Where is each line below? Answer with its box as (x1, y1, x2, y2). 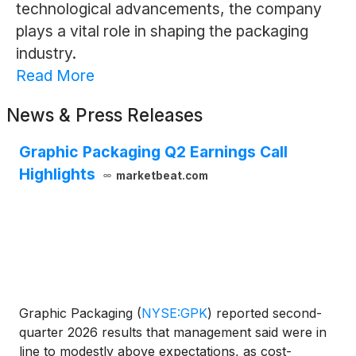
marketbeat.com (115, 169, 208, 183)
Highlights (19, 164, 95, 184)
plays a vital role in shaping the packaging (15, 21, 308, 41)
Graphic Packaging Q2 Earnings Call (19, 142, 288, 162)
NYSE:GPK (141, 305, 207, 322)
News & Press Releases (6, 104, 203, 126)
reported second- (212, 305, 322, 322)
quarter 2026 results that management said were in (19, 324, 327, 341)
